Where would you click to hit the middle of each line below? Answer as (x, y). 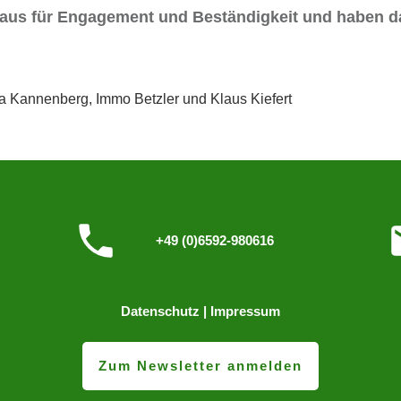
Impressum (245, 311)
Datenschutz (160, 311)
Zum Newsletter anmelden (200, 366)
